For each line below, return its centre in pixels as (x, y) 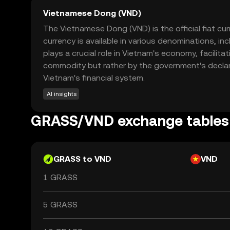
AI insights (62, 94)
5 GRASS (60, 205)
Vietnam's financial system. (94, 78)
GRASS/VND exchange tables (130, 121)
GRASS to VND (82, 159)
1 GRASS (60, 177)
